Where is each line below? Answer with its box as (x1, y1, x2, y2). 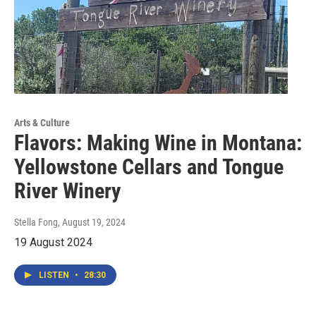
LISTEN (39, 270, 71, 281)
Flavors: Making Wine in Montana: (14, 130, 302, 156)
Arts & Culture (14, 117, 70, 129)
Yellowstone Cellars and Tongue (14, 154, 284, 180)
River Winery (14, 178, 121, 204)
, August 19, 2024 (58, 217, 126, 229)
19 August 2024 (14, 236, 92, 250)
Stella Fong (14, 217, 58, 229)
